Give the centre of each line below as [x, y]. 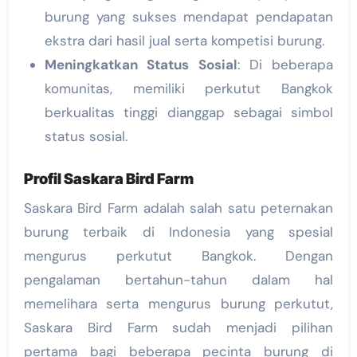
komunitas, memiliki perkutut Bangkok [189, 88]
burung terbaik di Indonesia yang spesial [178, 232]
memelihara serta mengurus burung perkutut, [178, 304]
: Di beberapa [285, 64]
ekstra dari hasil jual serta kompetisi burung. [184, 40]
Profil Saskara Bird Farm [108, 178]
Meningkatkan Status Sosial [141, 64]
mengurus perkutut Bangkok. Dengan [178, 256]
